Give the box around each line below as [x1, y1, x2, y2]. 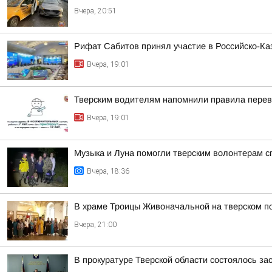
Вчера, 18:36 [87, 167, 129, 175]
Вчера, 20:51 [74, 7, 117, 15]
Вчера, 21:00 [74, 220, 117, 229]
